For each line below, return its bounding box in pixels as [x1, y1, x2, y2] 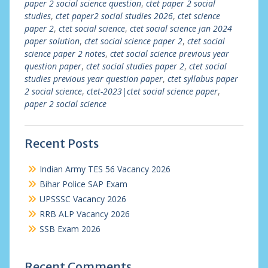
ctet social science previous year [109, 48, 229, 59]
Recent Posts [24, 136, 99, 151]
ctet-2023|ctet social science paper [86, 86, 218, 97]
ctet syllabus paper [167, 73, 238, 84]
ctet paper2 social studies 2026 [55, 10, 173, 22]
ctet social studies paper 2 [86, 60, 184, 72]
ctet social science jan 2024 [129, 23, 232, 34]
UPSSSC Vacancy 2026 [39, 193, 126, 205]
